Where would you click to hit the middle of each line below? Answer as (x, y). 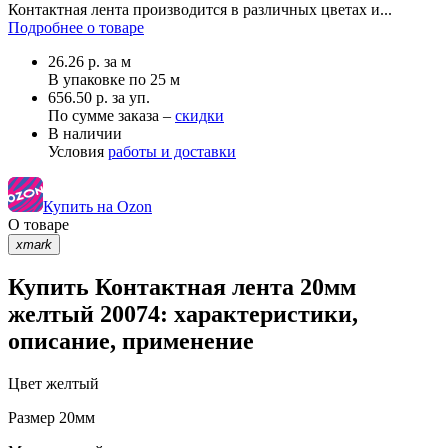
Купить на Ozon (97, 206)
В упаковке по (99, 79)
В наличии (85, 133)
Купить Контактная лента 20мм (182, 287)
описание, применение (131, 341)
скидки (199, 115)
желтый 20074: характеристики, (183, 314)
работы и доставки (172, 151)
